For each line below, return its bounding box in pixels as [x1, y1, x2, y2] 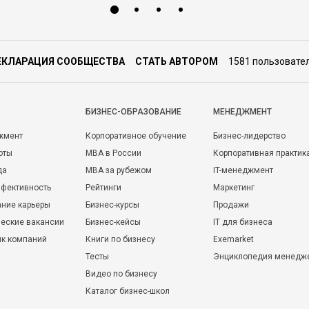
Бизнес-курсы [86, 200, 139, 210]
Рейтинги [86, 183, 121, 192]
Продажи [213, 200, 249, 210]
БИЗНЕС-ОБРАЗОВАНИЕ [86, 107, 181, 117]
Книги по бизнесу [86, 235, 155, 244]
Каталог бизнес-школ [86, 286, 170, 296]
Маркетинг [213, 183, 255, 192]
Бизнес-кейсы [86, 217, 141, 227]
